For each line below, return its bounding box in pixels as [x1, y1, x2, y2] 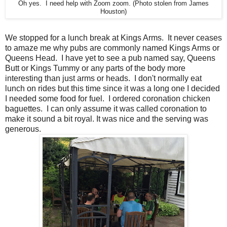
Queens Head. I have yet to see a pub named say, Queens [5, 53, 215, 62]
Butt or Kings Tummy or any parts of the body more [5, 63, 185, 72]
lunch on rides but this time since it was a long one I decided [5, 84, 220, 93]
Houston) [100, 8, 127, 15]
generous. [5, 124, 41, 133]
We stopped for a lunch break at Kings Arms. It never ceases [5, 33, 222, 42]
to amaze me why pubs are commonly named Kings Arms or [5, 43, 219, 52]
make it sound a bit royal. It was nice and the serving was [5, 114, 208, 123]
